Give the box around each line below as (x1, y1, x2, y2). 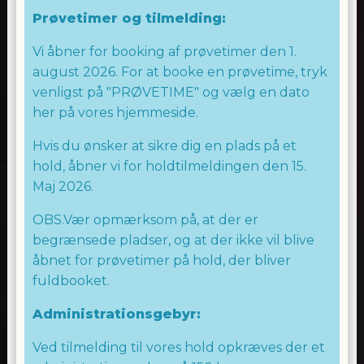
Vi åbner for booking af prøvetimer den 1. (32, 44, 297, 59)
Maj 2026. (32, 179, 93, 194)
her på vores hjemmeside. (32, 105, 198, 120)
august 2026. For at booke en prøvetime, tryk (32, 64, 327, 80)
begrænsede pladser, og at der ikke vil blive (32, 232, 314, 248)
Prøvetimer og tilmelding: (32, 11, 226, 26)
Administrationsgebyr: (32, 306, 201, 322)
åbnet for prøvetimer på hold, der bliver (32, 253, 291, 268)
